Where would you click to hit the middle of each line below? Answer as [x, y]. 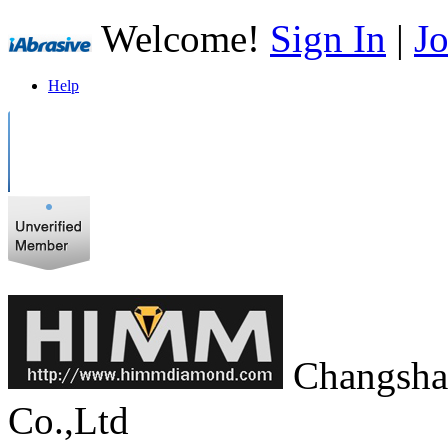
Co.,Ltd [68, 420]
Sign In [328, 38]
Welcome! [181, 38]
